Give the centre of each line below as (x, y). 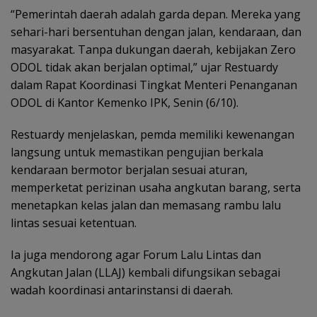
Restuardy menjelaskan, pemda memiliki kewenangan (152, 134)
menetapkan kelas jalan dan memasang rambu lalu (146, 205)
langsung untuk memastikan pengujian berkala (137, 152)
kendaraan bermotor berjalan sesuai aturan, (129, 169)
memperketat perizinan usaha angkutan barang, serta (156, 187)
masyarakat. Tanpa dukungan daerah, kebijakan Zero (153, 49)
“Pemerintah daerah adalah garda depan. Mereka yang (156, 14)
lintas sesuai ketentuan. (74, 223)
